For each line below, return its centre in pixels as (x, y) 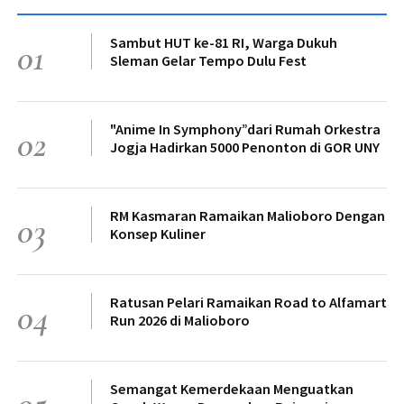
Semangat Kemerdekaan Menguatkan (232, 388)
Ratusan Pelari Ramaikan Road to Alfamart (248, 302)
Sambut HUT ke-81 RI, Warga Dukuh (224, 42)
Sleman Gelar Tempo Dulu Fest (208, 60)
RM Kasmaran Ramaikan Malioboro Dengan (248, 215)
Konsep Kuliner (158, 233)
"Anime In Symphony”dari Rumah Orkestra (245, 129)
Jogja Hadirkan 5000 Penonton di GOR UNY (245, 147)
